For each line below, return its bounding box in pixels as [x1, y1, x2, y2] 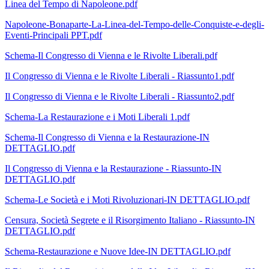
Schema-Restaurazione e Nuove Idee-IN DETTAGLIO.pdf [5, 246, 231, 257]
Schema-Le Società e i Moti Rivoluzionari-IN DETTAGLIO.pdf [5, 195, 250, 205]
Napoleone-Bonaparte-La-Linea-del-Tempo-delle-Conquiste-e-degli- [5, 19, 264, 30]
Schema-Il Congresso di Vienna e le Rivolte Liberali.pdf [5, 50, 217, 61]
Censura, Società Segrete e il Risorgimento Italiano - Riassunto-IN [5, 215, 255, 226]
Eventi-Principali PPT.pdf [5, 30, 102, 41]
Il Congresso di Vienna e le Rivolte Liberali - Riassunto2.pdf [5, 91, 234, 102]
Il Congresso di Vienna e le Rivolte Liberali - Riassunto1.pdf [5, 71, 234, 82]
